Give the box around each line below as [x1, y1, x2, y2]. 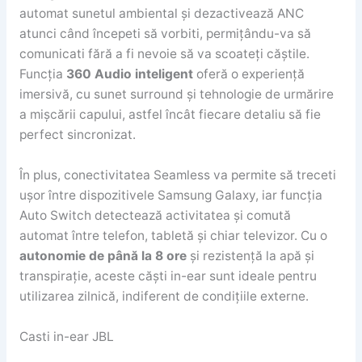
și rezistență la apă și [186, 248, 314, 264]
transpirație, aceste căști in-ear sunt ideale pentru [19, 268, 317, 284]
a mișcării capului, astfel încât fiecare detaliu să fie [19, 107, 321, 123]
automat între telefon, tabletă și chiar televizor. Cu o [19, 228, 327, 244]
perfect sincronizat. [19, 127, 136, 143]
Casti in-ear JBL [19, 328, 114, 344]
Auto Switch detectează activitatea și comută [19, 208, 291, 224]
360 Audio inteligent [65, 66, 193, 82]
